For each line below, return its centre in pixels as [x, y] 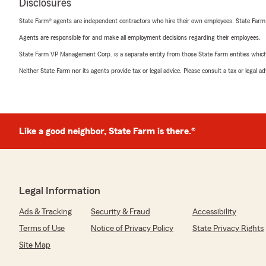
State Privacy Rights [228, 229]
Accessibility [214, 212]
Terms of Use [42, 229]
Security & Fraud [121, 212]
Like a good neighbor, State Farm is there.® [107, 132]
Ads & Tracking [45, 212]
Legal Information [60, 191]
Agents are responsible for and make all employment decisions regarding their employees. [140, 38]
